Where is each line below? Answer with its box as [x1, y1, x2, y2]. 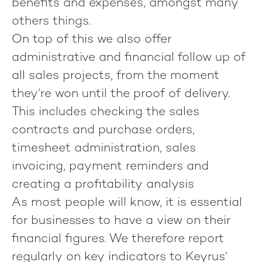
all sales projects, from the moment [12, 70, 219, 82]
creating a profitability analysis [12, 178, 194, 191]
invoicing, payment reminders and [12, 160, 209, 173]
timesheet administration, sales [12, 142, 196, 155]
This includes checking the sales [12, 106, 199, 119]
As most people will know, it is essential [12, 196, 242, 209]
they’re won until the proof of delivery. [12, 88, 230, 101]
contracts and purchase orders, [12, 124, 195, 137]
